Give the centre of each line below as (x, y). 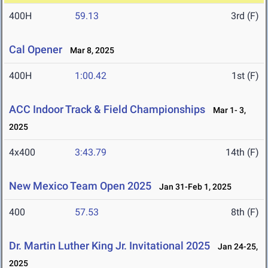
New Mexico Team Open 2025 (80, 186)
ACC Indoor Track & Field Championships (107, 109)
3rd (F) (245, 16)
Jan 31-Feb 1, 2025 (193, 187)
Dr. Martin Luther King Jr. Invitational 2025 (109, 246)
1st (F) (245, 76)
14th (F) (242, 153)
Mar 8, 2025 (89, 51)
